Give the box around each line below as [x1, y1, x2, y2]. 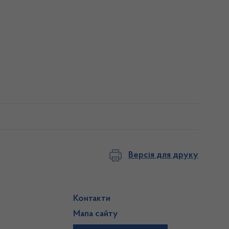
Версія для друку [128, 150, 198, 160]
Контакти [73, 194, 111, 203]
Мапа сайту [73, 210, 119, 219]
